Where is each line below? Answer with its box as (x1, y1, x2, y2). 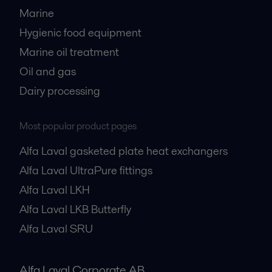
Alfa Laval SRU (19, 220, 93, 236)
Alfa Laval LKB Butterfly (19, 201, 131, 217)
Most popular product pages (19, 118, 137, 133)
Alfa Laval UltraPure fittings (19, 162, 152, 178)
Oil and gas (19, 63, 76, 79)
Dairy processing (19, 83, 100, 98)
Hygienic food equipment (19, 24, 141, 40)
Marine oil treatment (19, 44, 119, 59)
